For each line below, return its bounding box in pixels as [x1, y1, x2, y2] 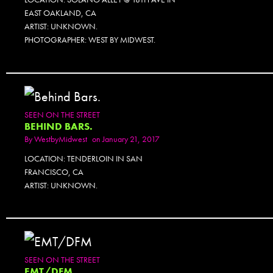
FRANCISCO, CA [24, 166, 83, 177]
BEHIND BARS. [24, 119, 93, 133]
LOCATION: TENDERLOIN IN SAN [24, 152, 143, 164]
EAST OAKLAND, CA [24, 7, 96, 18]
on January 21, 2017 [92, 133, 160, 144]
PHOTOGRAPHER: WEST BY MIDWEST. [24, 34, 155, 45]
